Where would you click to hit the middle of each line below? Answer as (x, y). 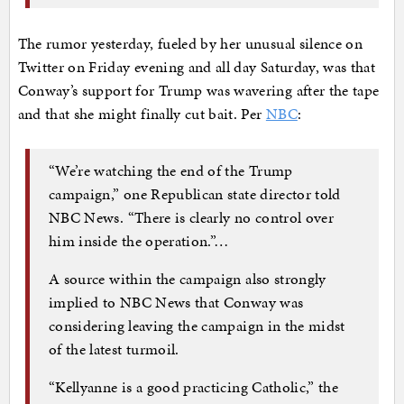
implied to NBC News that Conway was (176, 302)
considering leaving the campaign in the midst (197, 325)
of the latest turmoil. (114, 349)
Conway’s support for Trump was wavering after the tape (198, 91)
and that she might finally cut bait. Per (142, 114)
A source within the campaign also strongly (188, 278)
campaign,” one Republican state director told (195, 193)
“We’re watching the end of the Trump (171, 170)
